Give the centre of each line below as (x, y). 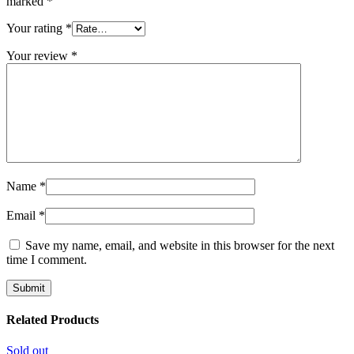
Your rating (36, 28)
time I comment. (47, 259)
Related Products (53, 320)
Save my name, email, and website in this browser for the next (180, 245)
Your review (39, 55)
